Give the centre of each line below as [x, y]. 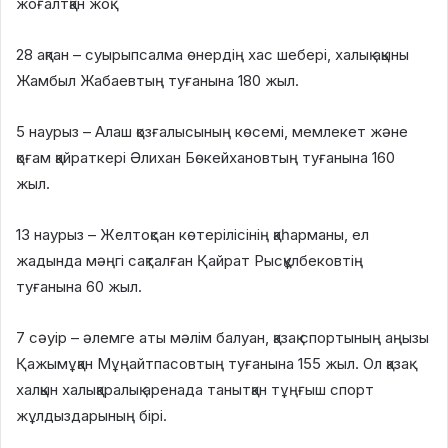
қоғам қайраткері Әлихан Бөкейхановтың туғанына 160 [205, 158]
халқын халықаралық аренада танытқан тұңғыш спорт [195, 390]
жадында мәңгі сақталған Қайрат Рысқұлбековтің [189, 261]
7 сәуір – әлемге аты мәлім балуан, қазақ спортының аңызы [222, 338]
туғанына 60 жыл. [79, 287]
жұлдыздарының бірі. [91, 416]
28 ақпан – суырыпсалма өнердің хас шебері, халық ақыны [212, 55]
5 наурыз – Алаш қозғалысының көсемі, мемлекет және [212, 132]
